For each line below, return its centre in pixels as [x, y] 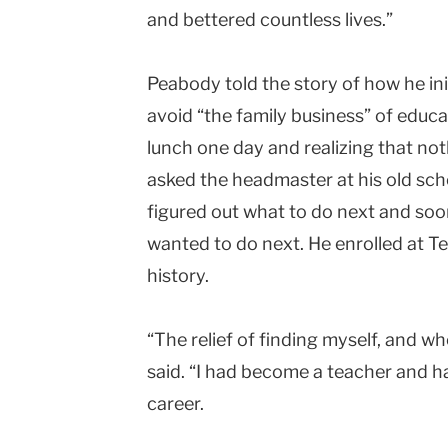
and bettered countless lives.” [270, 20]
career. [175, 404]
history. [178, 276]
